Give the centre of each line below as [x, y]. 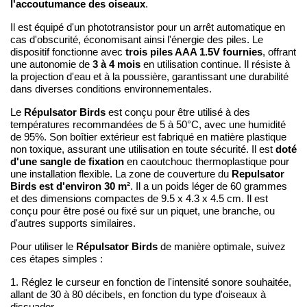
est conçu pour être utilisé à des [178, 112]
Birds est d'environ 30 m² [70, 186]
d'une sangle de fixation [67, 161]
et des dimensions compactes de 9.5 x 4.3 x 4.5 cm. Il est [139, 198]
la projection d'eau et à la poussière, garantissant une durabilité [149, 76]
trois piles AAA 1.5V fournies [194, 51]
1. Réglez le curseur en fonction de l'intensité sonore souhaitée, [151, 282]
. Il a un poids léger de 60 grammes [209, 186]
